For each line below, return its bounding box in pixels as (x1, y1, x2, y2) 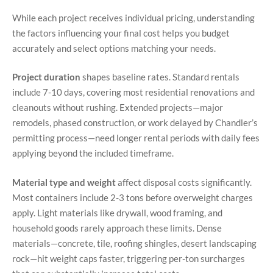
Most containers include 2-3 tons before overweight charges (12, 191, 253, 203)
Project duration (12, 71, 80, 83)
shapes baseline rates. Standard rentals (80, 71, 239, 83)
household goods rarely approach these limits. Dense (12, 222, 222, 233)
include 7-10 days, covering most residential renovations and (12, 87, 255, 98)
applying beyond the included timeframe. (12, 147, 174, 159)
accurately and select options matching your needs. (12, 42, 216, 54)
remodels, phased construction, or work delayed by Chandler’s (12, 117, 258, 129)
